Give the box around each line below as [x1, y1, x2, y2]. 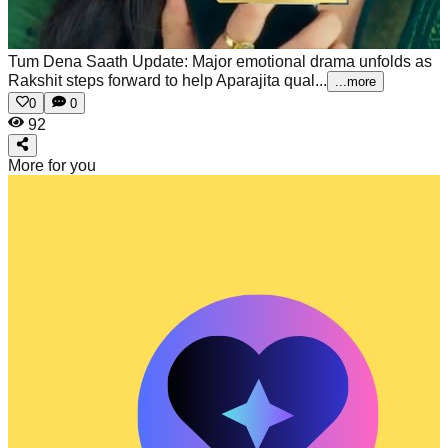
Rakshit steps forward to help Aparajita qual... [8, 72, 327, 89]
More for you [8, 156, 96, 174]
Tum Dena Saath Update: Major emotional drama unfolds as [8, 53, 432, 70]
